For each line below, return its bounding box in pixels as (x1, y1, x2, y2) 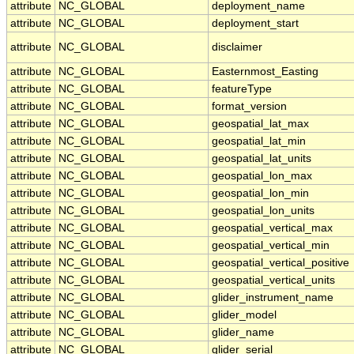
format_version (212, 100, 287, 113)
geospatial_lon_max (212, 170, 312, 183)
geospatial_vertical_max (212, 222, 333, 235)
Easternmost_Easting (212, 66, 318, 78)
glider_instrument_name (212, 292, 333, 304)
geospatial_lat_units (212, 153, 311, 165)
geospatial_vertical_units (212, 274, 335, 287)
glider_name (212, 326, 274, 339)
